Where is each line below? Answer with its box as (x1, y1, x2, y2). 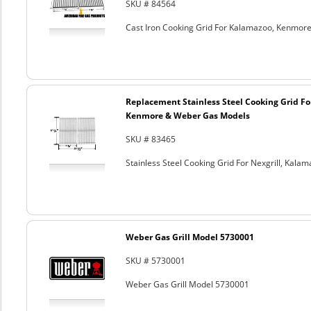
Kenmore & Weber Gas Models (125, 110, 250, 121)
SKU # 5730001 (125, 255, 185, 267)
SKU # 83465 (125, 133, 176, 145)
